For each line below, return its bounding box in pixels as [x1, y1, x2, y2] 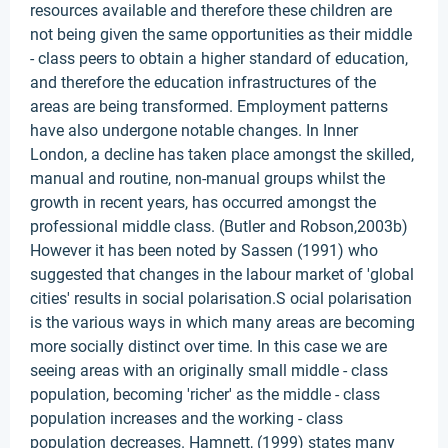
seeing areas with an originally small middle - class [30, 361, 388, 380]
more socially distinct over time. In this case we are [30, 337, 387, 356]
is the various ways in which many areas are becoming [30, 313, 415, 332]
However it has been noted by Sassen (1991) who [30, 241, 378, 260]
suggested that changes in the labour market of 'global [30, 265, 414, 284]
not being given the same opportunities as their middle [30, 25, 412, 44]
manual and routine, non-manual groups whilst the [30, 169, 385, 188]
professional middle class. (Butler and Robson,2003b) [30, 217, 408, 236]
